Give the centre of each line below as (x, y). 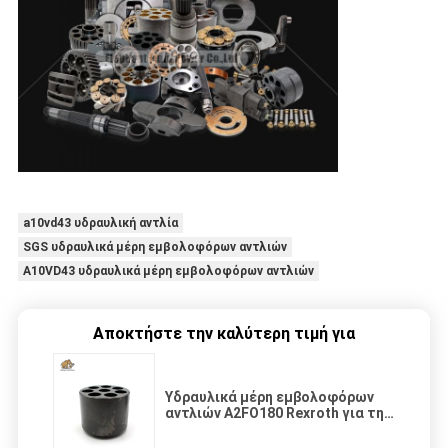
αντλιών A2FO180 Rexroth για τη (274, 413)
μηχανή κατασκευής (233, 429)
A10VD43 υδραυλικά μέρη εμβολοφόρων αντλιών (168, 271)
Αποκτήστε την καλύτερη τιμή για (224, 334)
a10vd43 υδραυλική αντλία (100, 223)
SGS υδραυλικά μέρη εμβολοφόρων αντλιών (154, 247)
